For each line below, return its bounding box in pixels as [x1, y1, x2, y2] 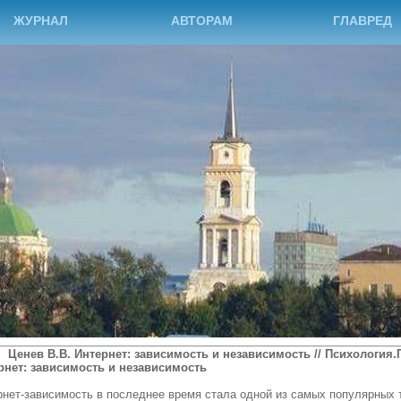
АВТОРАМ [170, 13, 233, 28]
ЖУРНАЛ [13, 13, 68, 28]
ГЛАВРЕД [333, 13, 392, 28]
